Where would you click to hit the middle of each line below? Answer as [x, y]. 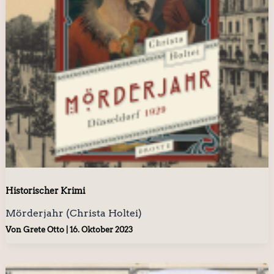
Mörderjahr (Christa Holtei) [73, 213]
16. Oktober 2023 [101, 230]
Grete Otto [44, 230]
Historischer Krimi [45, 191]
